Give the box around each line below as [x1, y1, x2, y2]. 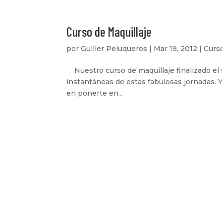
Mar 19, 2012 [154, 44, 198, 53]
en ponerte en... [66, 89, 123, 98]
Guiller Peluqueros [81, 44, 148, 53]
